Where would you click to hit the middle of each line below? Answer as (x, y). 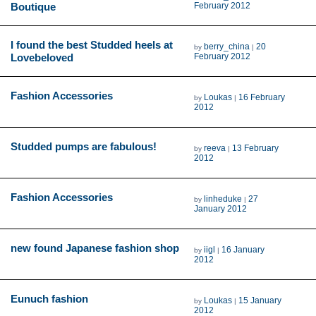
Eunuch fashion (49, 298)
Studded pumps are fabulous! (84, 146)
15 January (260, 300)
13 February (256, 148)
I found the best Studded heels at (92, 44)
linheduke (223, 199)
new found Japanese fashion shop (95, 248)
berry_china (227, 46)
